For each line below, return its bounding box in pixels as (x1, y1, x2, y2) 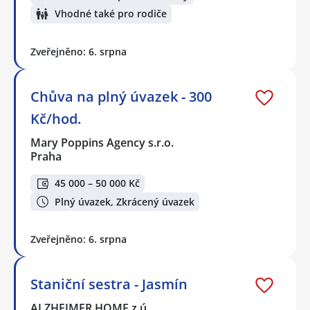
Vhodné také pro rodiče (55, 7, 167, 21)
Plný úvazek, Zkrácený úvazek (55, 194, 194, 208)
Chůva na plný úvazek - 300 (30, 86, 212, 106)
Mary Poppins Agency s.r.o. (30, 134, 175, 150)
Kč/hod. (30, 109, 81, 128)
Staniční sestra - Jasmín (30, 274, 188, 293)
